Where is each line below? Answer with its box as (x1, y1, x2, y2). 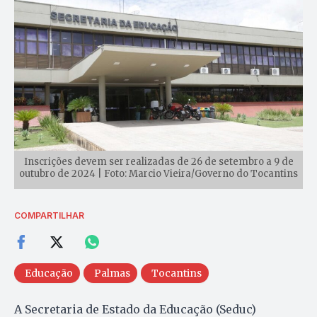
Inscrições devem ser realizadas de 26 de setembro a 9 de (23, 155, 294, 168)
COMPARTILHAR (14, 209, 84, 221)
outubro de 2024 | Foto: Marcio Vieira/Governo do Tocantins (19, 167, 298, 180)
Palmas (94, 266, 130, 279)
